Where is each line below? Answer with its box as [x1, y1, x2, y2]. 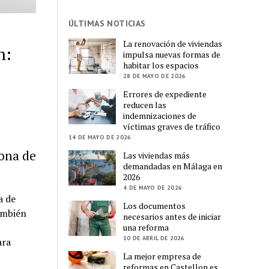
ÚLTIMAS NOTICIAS [68, 17, 146, 29]
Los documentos [123, 199, 186, 211]
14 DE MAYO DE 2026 [68, 133, 131, 141]
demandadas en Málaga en [123, 160, 223, 172]
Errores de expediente [123, 88, 207, 100]
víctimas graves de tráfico [123, 120, 221, 132]
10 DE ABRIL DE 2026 [123, 234, 185, 242]
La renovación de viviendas [123, 37, 223, 49]
